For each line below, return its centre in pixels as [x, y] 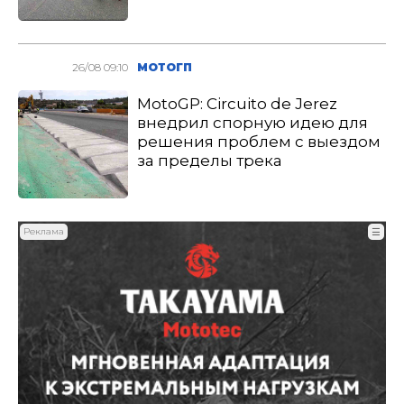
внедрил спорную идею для [253, 123]
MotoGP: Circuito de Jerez [238, 104]
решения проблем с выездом [259, 142]
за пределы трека [210, 161]
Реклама [44, 231]
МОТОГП [165, 67]
